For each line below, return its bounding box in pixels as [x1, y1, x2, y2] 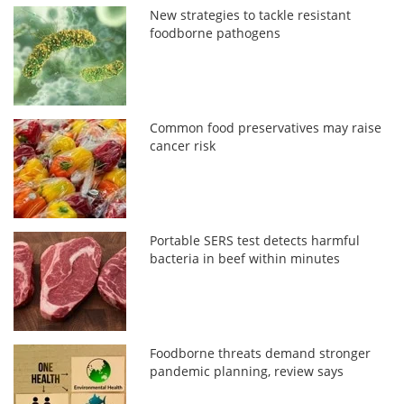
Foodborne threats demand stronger [150, 344, 372, 362]
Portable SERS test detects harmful [150, 231, 361, 249]
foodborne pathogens [150, 23, 281, 41]
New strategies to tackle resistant [150, 5, 352, 23]
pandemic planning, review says [150, 362, 344, 380]
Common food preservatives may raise [150, 118, 382, 136]
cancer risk [150, 136, 216, 154]
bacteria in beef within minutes [150, 249, 341, 267]
